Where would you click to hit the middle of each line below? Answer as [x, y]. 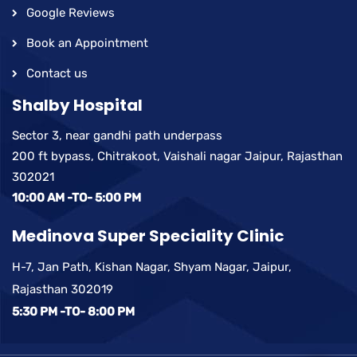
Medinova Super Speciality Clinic [148, 235]
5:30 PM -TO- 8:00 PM [73, 311]
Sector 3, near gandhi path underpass [117, 135]
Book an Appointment [87, 43]
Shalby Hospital [77, 105]
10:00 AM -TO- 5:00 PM [76, 197]
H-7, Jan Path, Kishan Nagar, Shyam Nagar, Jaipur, [152, 267]
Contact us [57, 73]
